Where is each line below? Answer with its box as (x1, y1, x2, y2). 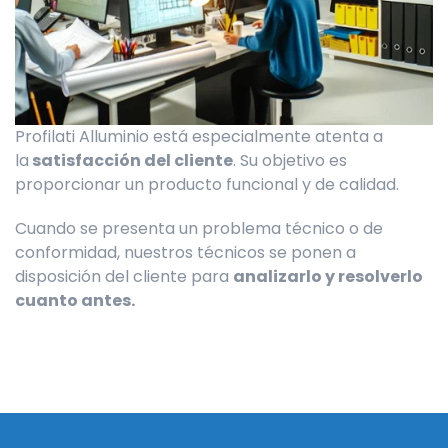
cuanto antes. (15, 289, 135, 312)
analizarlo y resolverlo (233, 265, 423, 288)
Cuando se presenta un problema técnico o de (15, 217, 383, 240)
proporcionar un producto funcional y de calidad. (15, 173, 399, 196)
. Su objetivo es (233, 149, 347, 172)
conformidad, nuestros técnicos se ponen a (15, 241, 356, 264)
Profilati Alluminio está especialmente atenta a (15, 125, 383, 148)
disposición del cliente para (15, 265, 233, 288)
